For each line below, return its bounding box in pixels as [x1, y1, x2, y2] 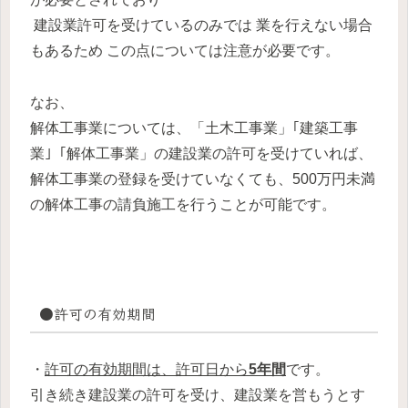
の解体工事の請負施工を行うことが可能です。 [30, 197, 336, 213]
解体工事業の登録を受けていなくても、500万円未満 [30, 171, 375, 188]
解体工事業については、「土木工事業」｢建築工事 [30, 120, 358, 137]
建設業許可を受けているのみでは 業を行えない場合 [30, 17, 372, 34]
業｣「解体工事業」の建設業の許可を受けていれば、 [30, 146, 372, 162]
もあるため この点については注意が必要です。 [30, 43, 343, 59]
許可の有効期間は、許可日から [45, 361, 249, 377]
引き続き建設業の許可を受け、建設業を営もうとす [30, 386, 365, 403]
